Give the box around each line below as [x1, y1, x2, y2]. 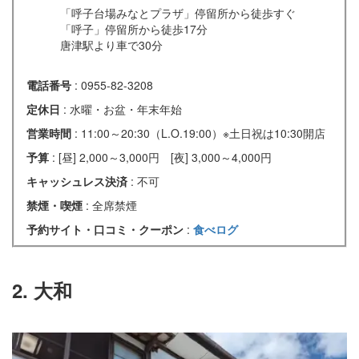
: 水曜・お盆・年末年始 [63, 101, 182, 118]
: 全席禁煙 [86, 197, 137, 214]
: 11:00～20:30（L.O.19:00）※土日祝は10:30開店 [75, 125, 325, 142]
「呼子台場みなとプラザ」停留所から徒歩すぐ [60, 5, 296, 22]
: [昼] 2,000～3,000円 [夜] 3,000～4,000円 [52, 149, 272, 166]
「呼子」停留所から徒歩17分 [60, 21, 208, 38]
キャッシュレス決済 [26, 173, 131, 190]
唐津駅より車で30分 [60, 37, 163, 54]
